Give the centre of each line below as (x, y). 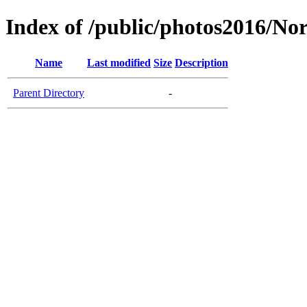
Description (201, 62)
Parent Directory (49, 93)
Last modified (119, 62)
